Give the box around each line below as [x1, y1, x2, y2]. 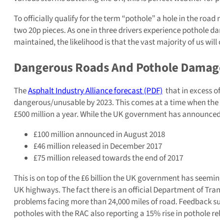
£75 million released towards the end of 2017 [33, 152, 183, 164]
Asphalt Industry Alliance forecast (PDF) [28, 84, 163, 97]
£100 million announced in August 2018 [33, 128, 165, 140]
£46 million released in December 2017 [33, 140, 162, 152]
